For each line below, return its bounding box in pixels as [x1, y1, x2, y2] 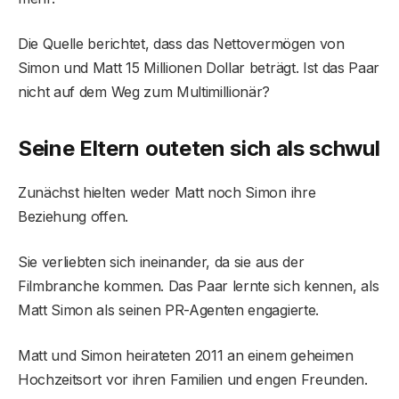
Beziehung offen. [18, 207, 128, 225]
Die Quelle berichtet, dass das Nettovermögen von [18, 34, 345, 53]
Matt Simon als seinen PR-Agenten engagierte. [18, 300, 319, 319]
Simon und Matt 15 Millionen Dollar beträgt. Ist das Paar [18, 58, 380, 77]
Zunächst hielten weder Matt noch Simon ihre [18, 183, 316, 201]
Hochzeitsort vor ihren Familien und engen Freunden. [18, 370, 368, 388]
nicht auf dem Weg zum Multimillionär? [18, 82, 271, 101]
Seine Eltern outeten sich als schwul [18, 134, 380, 161]
